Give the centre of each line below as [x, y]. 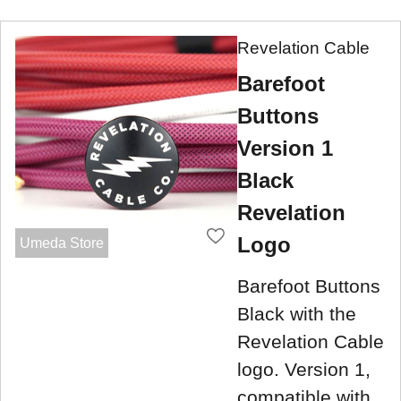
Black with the [297, 313]
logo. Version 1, [304, 369]
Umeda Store [61, 243]
